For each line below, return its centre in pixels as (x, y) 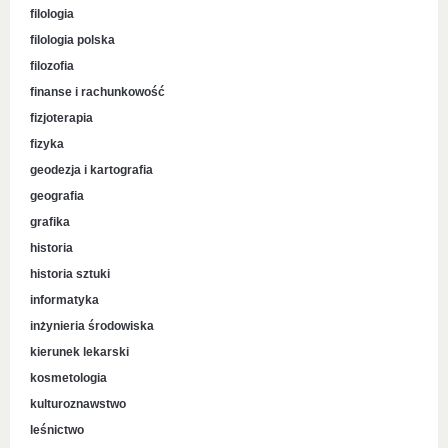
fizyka (47, 144)
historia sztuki (70, 274)
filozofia (52, 66)
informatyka (64, 300)
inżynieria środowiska (92, 326)
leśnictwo (57, 430)
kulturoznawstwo (78, 404)
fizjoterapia (61, 118)
